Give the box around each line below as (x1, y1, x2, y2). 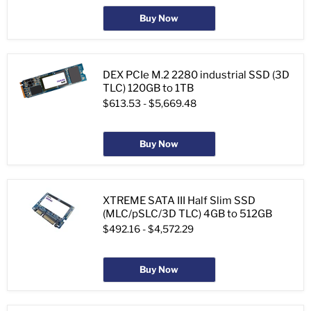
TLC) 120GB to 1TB (103, 82, 194, 95)
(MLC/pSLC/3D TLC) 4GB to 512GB (103, 208, 272, 221)
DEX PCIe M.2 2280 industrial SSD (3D (103, 69, 289, 82)
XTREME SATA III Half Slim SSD (103, 194, 255, 208)
